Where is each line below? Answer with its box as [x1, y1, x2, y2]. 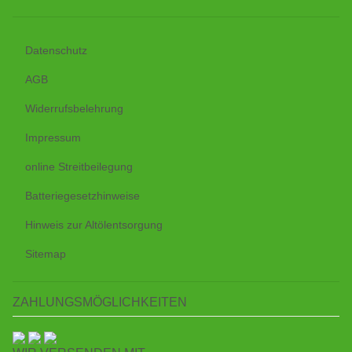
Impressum [25, 130, 81, 144]
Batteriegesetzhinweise [25, 189, 140, 202]
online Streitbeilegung [25, 159, 133, 173]
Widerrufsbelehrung [25, 101, 123, 115]
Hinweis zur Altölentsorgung [25, 218, 163, 231]
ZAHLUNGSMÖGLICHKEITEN [13, 295, 187, 309]
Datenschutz [25, 43, 87, 57]
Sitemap [25, 247, 66, 260]
